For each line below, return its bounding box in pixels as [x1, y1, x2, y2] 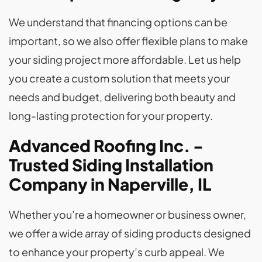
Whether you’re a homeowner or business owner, [9, 208, 246, 222]
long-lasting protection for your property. [9, 109, 213, 123]
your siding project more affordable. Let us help [9, 53, 241, 67]
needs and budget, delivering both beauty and [9, 90, 236, 104]
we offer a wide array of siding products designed [9, 226, 251, 240]
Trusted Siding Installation [9, 154, 213, 175]
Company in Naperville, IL [9, 174, 211, 195]
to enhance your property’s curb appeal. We [9, 245, 225, 259]
